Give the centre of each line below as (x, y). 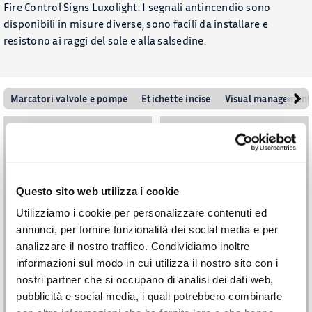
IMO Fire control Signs (75, 270)
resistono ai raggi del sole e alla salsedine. (105, 40)
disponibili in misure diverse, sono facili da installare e (136, 23)
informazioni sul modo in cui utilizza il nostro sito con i (147, 263)
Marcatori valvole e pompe (69, 98)
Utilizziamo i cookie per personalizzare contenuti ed (141, 213)
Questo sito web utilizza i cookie (98, 191)
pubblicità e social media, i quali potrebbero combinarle (149, 297)
